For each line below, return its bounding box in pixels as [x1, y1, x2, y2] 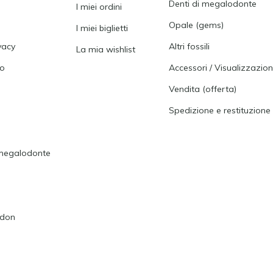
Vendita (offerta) [168, 83, 236, 94]
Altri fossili [168, 41, 210, 52]
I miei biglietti [76, 23, 129, 34]
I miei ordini [76, 1, 122, 12]
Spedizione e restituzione [168, 105, 271, 116]
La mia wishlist [76, 44, 136, 55]
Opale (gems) [168, 19, 224, 30]
